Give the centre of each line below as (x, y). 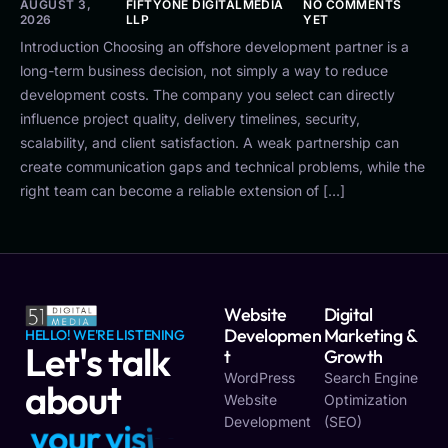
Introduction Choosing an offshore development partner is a (214, 46)
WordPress (259, 377)
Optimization (365, 399)
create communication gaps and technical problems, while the (222, 166)
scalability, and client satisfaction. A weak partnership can (209, 142)
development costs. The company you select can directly (207, 94)
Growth (353, 356)
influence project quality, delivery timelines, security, (190, 118)
